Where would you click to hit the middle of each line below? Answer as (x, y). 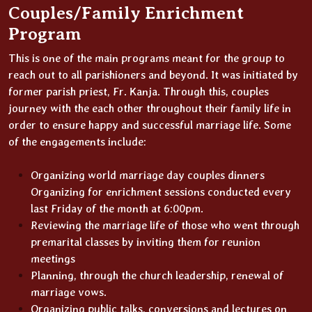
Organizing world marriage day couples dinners (148, 175)
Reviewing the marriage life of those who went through (165, 225)
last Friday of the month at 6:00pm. (117, 209)
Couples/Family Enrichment (126, 13)
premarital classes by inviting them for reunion (146, 242)
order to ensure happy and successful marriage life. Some (150, 125)
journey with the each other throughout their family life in (150, 108)
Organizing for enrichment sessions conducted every (161, 192)
